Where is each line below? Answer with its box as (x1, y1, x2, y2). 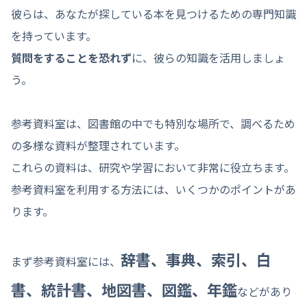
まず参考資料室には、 (11, 253, 121, 270)
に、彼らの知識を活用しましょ (132, 49, 285, 66)
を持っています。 (11, 27, 97, 45)
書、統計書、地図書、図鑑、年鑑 (11, 278, 237, 301)
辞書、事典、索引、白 (121, 248, 271, 271)
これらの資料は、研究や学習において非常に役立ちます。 (11, 159, 295, 176)
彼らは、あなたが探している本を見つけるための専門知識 (11, 5, 296, 23)
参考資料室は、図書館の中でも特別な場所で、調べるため (11, 115, 295, 132)
